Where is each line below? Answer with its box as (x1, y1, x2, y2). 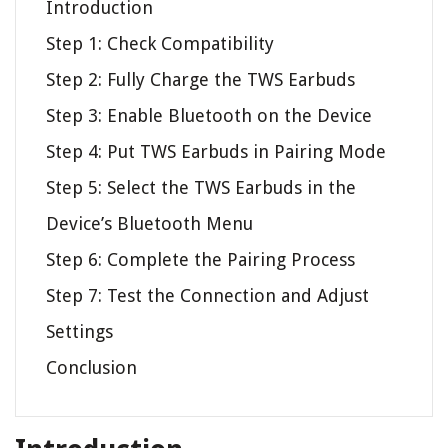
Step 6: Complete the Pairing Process (46, 249, 355, 271)
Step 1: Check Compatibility (46, 33, 274, 55)
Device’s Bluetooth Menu (46, 213, 253, 235)
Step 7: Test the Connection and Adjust (46, 285, 369, 307)
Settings (46, 321, 113, 343)
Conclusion (46, 357, 137, 379)
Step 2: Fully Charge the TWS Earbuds (46, 69, 355, 91)
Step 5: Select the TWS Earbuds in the (46, 177, 356, 199)
